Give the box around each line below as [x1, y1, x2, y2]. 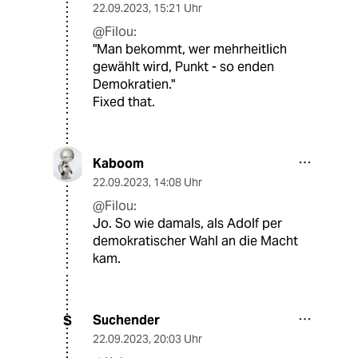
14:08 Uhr [153, 175, 202, 190]
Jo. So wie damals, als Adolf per [93, 215, 282, 233]
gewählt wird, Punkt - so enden [93, 58, 274, 76]
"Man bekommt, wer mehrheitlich [93, 41, 287, 58]
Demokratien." [93, 76, 175, 93]
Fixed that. [93, 93, 155, 111]
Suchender [93, 312, 160, 329]
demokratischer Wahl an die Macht [93, 233, 298, 250]
